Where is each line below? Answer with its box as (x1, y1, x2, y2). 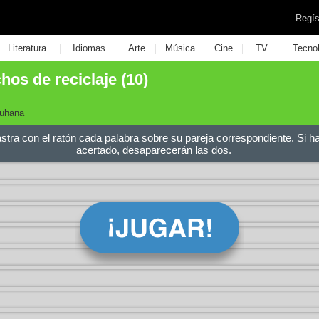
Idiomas (72, 43, 105, 53)
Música (164, 43, 195, 53)
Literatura (7, 43, 46, 53)
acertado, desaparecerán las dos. (76, 144, 231, 156)
